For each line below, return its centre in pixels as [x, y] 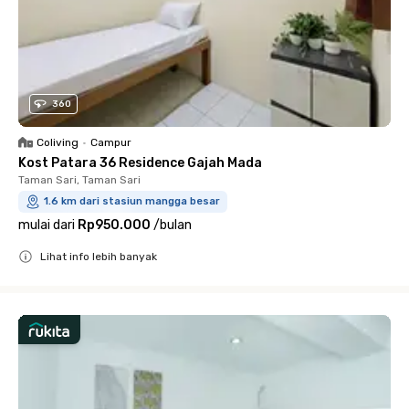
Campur [111, 143]
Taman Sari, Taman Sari [79, 180]
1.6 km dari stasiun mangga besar [132, 202]
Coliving [58, 143]
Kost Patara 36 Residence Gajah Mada [140, 163]
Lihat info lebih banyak [99, 257]
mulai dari [47, 225]
